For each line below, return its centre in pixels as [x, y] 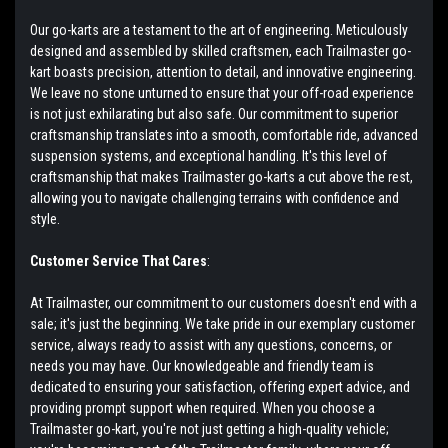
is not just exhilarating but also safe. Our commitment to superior [214, 113]
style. [45, 218]
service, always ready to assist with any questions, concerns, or [211, 344]
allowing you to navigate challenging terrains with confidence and [214, 197]
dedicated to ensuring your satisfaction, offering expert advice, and [220, 386]
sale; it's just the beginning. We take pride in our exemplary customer [222, 323]
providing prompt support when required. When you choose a [202, 407]
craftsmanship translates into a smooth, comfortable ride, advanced [224, 134]
